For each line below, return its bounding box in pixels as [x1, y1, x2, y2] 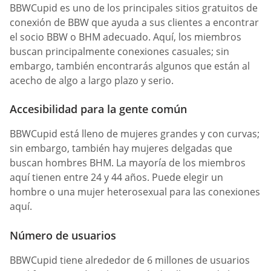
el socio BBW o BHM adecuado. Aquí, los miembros [10, 30, 241, 44]
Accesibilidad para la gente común [10, 102, 187, 117]
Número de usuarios [10, 227, 116, 243]
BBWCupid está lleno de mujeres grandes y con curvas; [10, 127, 260, 141]
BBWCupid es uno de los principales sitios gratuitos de [10, 1, 258, 15]
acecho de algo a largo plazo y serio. [10, 74, 174, 88]
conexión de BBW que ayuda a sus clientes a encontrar [10, 16, 259, 30]
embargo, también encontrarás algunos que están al [10, 59, 250, 73]
